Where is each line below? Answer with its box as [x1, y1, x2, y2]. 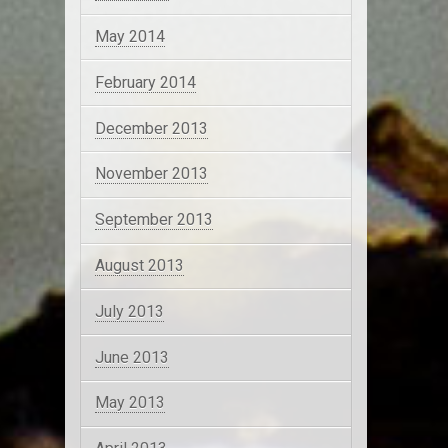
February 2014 [94, 72, 196, 92]
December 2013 [94, 118, 208, 138]
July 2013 [94, 301, 164, 321]
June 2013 [94, 347, 169, 367]
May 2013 [94, 393, 165, 413]
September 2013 [94, 210, 213, 230]
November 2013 [94, 164, 208, 184]
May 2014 [94, 27, 165, 47]
